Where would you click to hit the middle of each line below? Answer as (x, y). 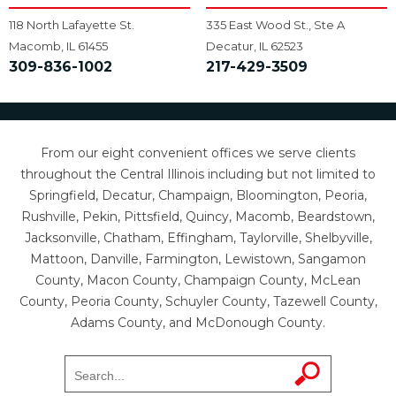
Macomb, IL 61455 (58, 46)
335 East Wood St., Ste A (275, 25)
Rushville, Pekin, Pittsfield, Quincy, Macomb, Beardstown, (198, 217)
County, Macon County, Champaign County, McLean (198, 281)
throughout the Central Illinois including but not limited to (198, 175)
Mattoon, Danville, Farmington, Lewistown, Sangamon (198, 259)
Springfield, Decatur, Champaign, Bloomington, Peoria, (198, 196)
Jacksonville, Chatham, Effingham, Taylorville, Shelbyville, (198, 238)
